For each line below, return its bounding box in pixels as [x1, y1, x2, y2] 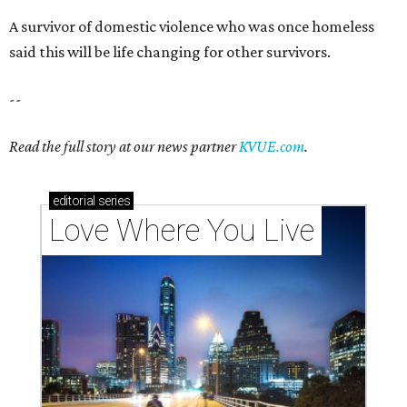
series [94, 194, 131, 209]
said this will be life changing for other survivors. [9, 43, 331, 62]
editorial [53, 194, 95, 209]
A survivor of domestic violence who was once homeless [9, 17, 374, 36]
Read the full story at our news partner [9, 137, 239, 156]
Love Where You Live [49, 213, 314, 249]
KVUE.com [239, 137, 304, 156]
